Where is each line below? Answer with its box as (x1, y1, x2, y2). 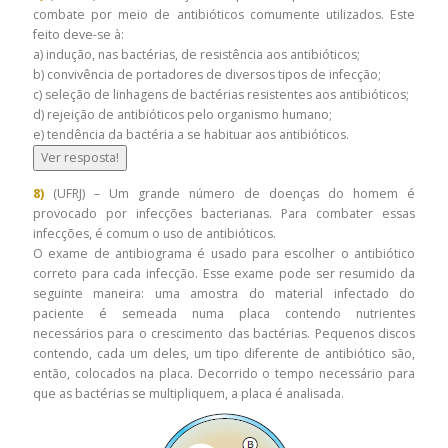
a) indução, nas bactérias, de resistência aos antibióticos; (33, 46, 363, 63)
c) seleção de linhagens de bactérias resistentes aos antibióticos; (33, 86, 412, 103)
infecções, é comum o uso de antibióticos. (33, 225, 279, 243)
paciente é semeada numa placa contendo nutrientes (33, 305, 415, 323)
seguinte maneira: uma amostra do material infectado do (33, 285, 415, 303)
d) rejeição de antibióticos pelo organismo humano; (33, 106, 335, 123)
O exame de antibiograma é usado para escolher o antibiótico (33, 245, 415, 263)
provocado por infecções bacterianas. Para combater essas (33, 205, 415, 223)
